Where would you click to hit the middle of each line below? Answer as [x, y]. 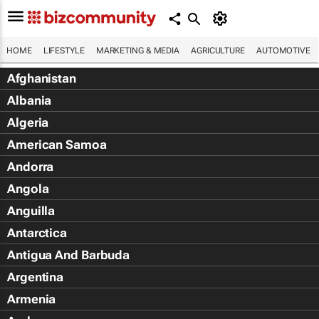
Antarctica [37, 233]
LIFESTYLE [64, 51]
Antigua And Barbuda [69, 255]
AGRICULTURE [218, 51]
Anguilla [31, 211]
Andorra [31, 167]
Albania [30, 100]
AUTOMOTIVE [283, 51]
